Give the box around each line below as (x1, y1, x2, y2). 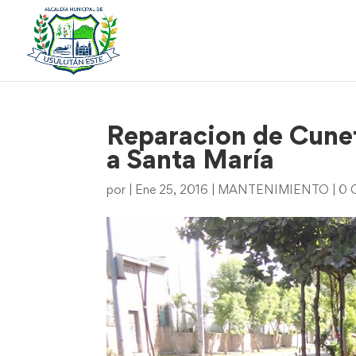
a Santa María (106, 150, 275, 174)
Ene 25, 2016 (135, 185, 209, 196)
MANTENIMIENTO (218, 185, 330, 196)
